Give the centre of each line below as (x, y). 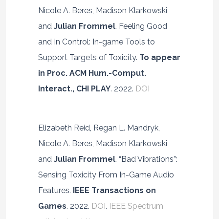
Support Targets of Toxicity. (88, 57)
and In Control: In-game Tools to (96, 42)
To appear (160, 57)
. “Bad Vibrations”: (146, 159)
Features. (55, 190)
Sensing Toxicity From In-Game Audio (106, 175)
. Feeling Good (141, 26)
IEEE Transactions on (114, 190)
